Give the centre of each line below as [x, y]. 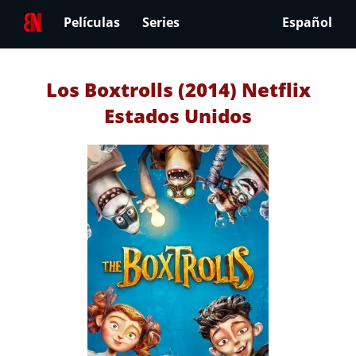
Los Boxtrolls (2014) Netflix [178, 89]
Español [307, 23]
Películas [92, 23]
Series [161, 23]
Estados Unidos [178, 116]
